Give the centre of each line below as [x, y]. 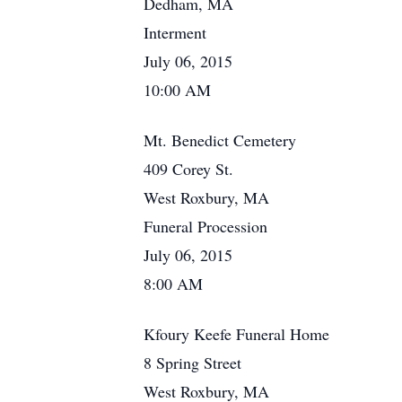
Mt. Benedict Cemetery [220, 140]
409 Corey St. [188, 169]
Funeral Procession [205, 226]
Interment [175, 32]
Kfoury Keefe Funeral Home [236, 334]
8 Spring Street [192, 363]
